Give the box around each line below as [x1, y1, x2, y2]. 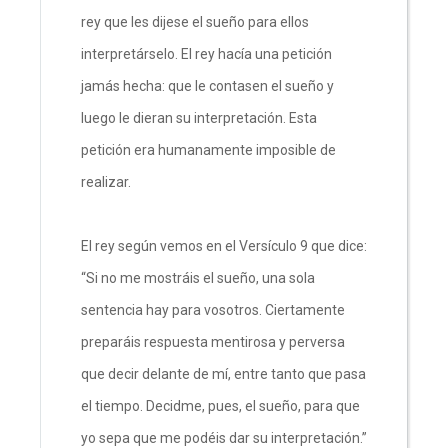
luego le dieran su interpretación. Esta [81, 109, 317, 126]
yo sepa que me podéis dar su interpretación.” [81, 429, 367, 446]
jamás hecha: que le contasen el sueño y [81, 77, 334, 94]
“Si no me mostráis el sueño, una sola [81, 269, 315, 286]
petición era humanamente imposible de [81, 141, 336, 158]
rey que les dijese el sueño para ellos [81, 13, 309, 30]
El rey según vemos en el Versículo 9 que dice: [81, 237, 367, 254]
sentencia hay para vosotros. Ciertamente [81, 301, 345, 318]
